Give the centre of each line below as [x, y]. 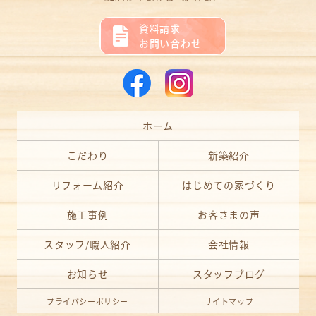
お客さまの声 [229, 215]
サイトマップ [229, 302]
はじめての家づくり [229, 185]
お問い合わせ [170, 43]
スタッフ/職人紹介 [87, 244]
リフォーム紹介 [87, 185]
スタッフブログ [229, 274]
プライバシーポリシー [87, 302]
